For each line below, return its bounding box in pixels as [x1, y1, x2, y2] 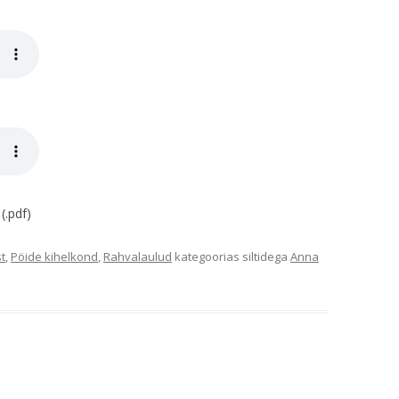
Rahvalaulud [103, 248, 172, 265]
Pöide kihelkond [11, 248, 98, 265]
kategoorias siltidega [172, 248, 290, 265]
